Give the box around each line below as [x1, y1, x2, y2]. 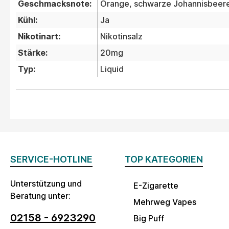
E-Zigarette [133, 180, 178, 191]
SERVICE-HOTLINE [10, 154, 93, 165]
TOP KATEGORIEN [125, 154, 203, 165]
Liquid [100, 64, 124, 75]
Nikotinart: [18, 31, 60, 42]
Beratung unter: [10, 191, 71, 201]
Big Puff [133, 213, 164, 224]
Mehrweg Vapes [133, 197, 196, 208]
